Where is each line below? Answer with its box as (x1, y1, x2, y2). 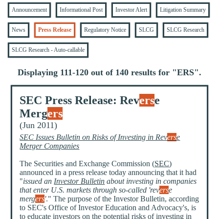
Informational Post (60, 6, 103, 14)
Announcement (12, 6, 47, 14)
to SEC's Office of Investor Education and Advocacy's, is (20, 203, 197, 212)
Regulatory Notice (84, 26, 127, 34)
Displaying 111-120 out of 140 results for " (18, 67, 177, 78)
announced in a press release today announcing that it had (20, 168, 197, 177)
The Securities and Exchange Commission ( (20, 159, 155, 168)
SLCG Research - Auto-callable (12, 46, 85, 54)
